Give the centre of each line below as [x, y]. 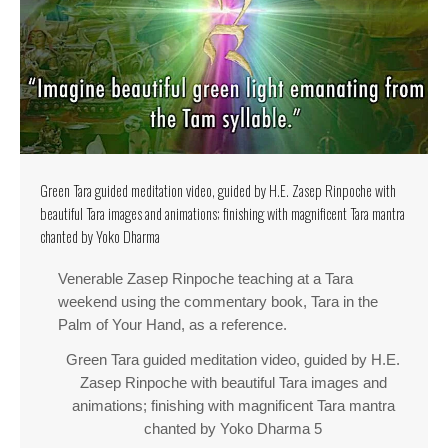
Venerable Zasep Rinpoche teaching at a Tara [205, 279]
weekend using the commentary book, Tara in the [218, 302]
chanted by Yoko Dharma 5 [233, 429]
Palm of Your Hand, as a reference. [172, 325]
